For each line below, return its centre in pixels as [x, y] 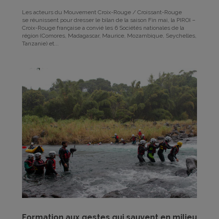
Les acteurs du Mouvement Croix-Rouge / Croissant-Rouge [102, 12]
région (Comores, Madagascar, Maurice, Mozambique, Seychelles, [109, 36]
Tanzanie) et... [40, 44]
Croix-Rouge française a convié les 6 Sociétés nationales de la [103, 28]
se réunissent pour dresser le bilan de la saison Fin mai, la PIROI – [109, 20]
